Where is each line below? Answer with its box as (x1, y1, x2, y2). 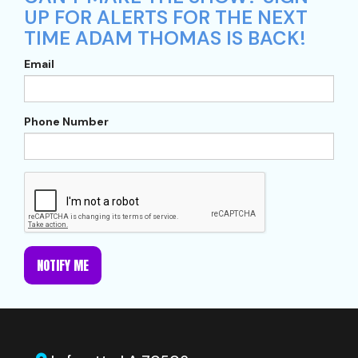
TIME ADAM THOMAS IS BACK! (24, 25, 306, 50)
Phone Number (24, 113, 109, 129)
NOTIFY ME (37, 255, 89, 275)
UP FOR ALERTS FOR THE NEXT (24, 4, 308, 30)
